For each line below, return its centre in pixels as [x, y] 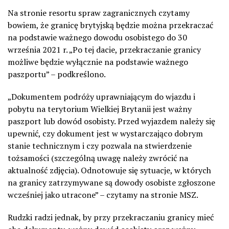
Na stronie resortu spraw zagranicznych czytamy [99, 13]
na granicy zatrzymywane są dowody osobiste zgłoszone [111, 182]
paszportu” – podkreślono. [57, 74]
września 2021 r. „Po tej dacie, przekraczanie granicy [104, 49]
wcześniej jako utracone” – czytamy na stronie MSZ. [103, 194]
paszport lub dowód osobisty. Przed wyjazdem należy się [111, 121]
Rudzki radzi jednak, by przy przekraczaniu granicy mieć [111, 217]
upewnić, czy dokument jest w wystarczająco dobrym [105, 133]
